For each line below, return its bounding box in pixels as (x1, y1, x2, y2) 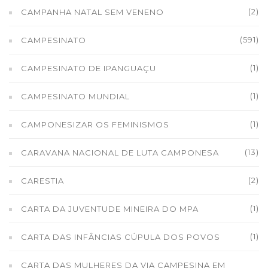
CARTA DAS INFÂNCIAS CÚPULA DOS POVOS (21, 232, 220, 242)
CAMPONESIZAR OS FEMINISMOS (21, 120, 169, 129)
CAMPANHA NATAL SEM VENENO (21, 7, 164, 17)
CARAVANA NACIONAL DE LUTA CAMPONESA (21, 148, 219, 157)
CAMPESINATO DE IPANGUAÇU (21, 63, 156, 73)
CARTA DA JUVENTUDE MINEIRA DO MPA (21, 204, 199, 214)
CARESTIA (21, 176, 64, 185)
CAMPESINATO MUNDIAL (21, 92, 130, 101)
